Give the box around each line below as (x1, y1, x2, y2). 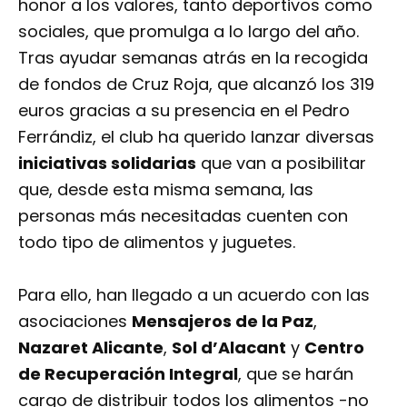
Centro (304, 335, 364, 359)
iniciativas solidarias (18, 152, 196, 174)
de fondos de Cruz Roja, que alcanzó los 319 (18, 73, 374, 95)
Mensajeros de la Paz (132, 309, 313, 333)
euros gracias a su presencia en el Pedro (18, 99, 350, 122)
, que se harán (238, 362, 353, 385)
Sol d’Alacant (172, 335, 286, 359)
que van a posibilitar (196, 152, 366, 174)
